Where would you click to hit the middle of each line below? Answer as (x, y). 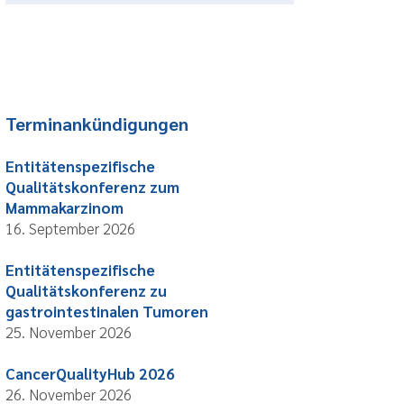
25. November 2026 (69, 332)
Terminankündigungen (97, 124)
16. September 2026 (70, 229)
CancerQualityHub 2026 (90, 374)
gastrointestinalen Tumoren (107, 312)
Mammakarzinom (64, 208)
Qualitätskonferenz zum (92, 187)
